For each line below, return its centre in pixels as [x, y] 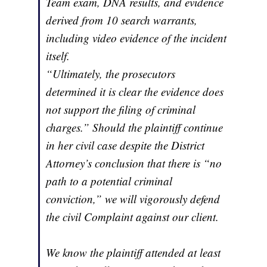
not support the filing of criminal [121, 109]
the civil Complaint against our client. [133, 216]
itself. [58, 55]
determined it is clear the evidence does [135, 91]
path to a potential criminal [109, 181]
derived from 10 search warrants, [122, 20]
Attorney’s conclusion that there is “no [134, 163]
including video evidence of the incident [136, 38]
